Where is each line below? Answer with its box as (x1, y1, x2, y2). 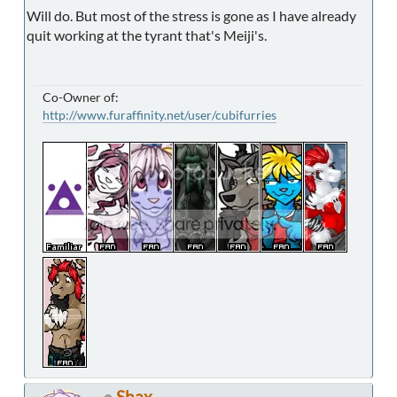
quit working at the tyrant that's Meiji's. (27, 27, 267, 44)
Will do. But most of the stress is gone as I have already (27, 7, 356, 25)
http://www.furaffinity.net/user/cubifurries (43, 107, 276, 123)
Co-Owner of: (43, 90, 119, 105)
